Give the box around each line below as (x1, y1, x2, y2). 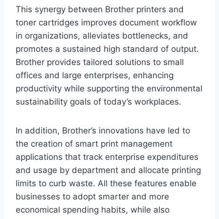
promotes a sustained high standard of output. (16, 44, 199, 54)
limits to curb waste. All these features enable (16, 178, 197, 189)
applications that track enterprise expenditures (16, 152, 198, 162)
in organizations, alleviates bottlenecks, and (16, 31, 188, 41)
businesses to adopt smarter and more (16, 192, 169, 202)
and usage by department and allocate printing (16, 165, 201, 175)
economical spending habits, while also (16, 205, 170, 215)
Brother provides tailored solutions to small (16, 57, 184, 67)
